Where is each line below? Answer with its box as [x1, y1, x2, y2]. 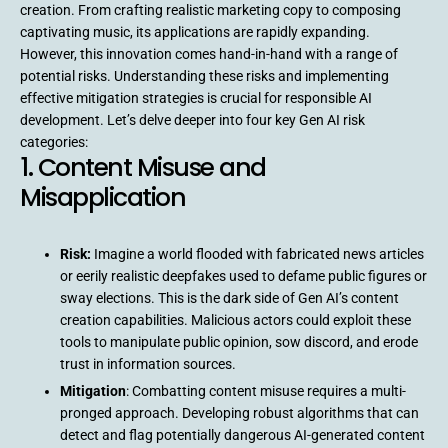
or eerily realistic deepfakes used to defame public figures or [60, 267, 427, 284]
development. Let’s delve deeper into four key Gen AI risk [20, 111, 365, 128]
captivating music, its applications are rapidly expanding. [20, 23, 370, 40]
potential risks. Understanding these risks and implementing [20, 67, 389, 84]
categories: [20, 133, 88, 150]
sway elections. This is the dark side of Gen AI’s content [60, 289, 399, 306]
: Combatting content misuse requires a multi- [126, 382, 406, 399]
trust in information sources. [60, 355, 236, 372]
